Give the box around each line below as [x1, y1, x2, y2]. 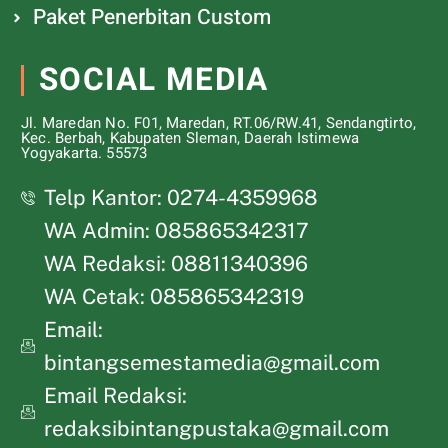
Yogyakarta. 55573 [21, 142, 148, 165]
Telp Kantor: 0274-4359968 [43, 185, 318, 211]
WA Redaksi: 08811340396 [43, 251, 308, 277]
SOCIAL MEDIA [39, 57, 269, 104]
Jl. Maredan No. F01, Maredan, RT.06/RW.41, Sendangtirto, [21, 112, 417, 135]
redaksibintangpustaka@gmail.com [43, 416, 389, 442]
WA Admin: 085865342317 [43, 218, 309, 244]
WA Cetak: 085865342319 [43, 284, 304, 310]
